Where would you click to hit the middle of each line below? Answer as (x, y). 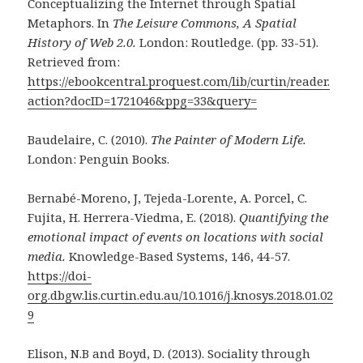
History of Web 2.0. (82, 42)
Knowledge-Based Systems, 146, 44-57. (180, 256)
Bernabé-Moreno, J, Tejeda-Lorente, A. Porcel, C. (168, 197)
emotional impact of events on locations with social (176, 236)
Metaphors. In (70, 22)
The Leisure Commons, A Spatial (205, 22)
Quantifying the (284, 217)
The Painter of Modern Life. (229, 139)
